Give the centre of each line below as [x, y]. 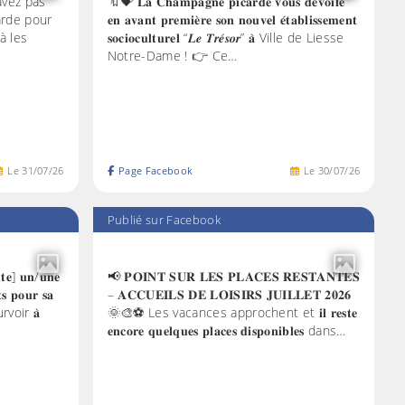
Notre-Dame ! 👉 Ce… [172, 55]
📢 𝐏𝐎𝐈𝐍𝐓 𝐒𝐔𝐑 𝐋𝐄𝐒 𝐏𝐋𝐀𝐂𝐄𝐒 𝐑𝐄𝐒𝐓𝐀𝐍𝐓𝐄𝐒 [234, 276]
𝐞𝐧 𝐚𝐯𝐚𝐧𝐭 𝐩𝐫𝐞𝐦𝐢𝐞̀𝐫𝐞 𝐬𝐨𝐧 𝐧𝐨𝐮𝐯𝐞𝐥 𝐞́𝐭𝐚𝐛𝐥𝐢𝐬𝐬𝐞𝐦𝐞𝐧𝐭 [232, 19]
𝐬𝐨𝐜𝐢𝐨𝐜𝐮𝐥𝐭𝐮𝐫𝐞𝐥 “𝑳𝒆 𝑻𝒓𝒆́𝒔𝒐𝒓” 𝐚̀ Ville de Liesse [226, 37]
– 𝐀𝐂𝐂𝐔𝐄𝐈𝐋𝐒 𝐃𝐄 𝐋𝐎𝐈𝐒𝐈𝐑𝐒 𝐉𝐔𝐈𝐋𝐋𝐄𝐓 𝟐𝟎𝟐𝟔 [229, 294]
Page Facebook [156, 171]
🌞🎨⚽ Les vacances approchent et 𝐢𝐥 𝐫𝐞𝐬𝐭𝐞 [232, 312]
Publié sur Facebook [164, 220]
